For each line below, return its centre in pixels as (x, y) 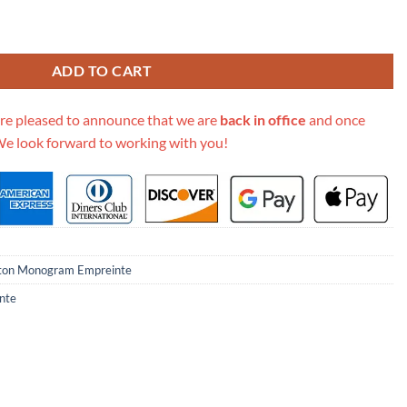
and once (336, 119)
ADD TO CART (102, 70)
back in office (263, 119)
